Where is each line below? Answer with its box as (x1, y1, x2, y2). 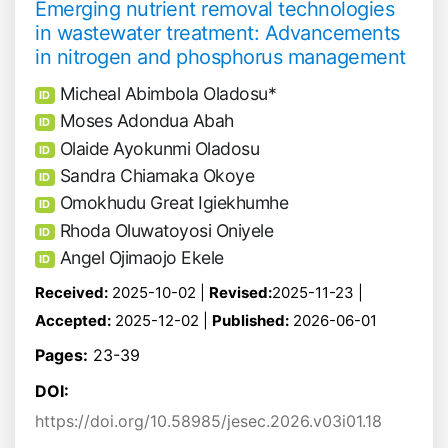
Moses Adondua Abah (59, 110, 234, 132)
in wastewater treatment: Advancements (35, 21, 400, 46)
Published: (212, 310, 289, 330)
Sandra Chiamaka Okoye (59, 164, 255, 186)
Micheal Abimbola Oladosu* (59, 82, 277, 104)
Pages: (35, 344, 88, 365)
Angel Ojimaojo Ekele (59, 247, 224, 269)
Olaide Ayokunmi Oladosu (59, 137, 260, 159)
